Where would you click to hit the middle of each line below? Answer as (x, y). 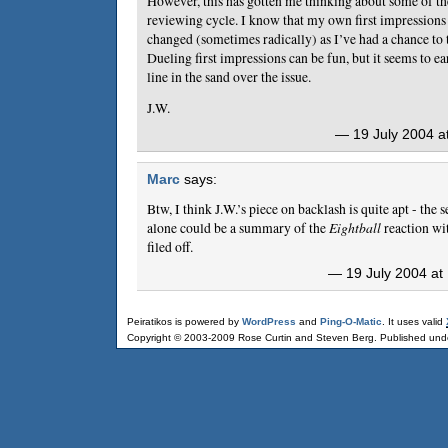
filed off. (170, 246)
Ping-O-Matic (351, 321)
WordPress (269, 321)
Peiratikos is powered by (184, 321)
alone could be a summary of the (238, 227)
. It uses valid (414, 321)
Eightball (355, 227)
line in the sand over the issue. (229, 76)
